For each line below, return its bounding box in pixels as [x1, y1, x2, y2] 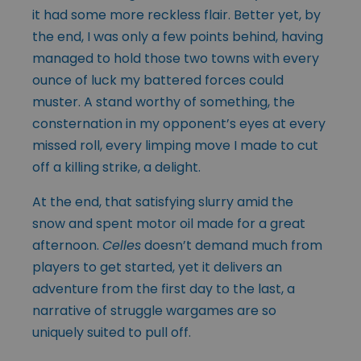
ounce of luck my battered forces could [32, 70, 284, 89]
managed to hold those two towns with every [32, 48, 319, 68]
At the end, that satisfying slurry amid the [32, 192, 293, 211]
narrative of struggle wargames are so [32, 301, 276, 320]
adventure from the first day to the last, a [32, 279, 295, 298]
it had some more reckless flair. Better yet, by [32, 5, 321, 24]
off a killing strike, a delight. [32, 157, 201, 176]
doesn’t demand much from [141, 235, 322, 255]
